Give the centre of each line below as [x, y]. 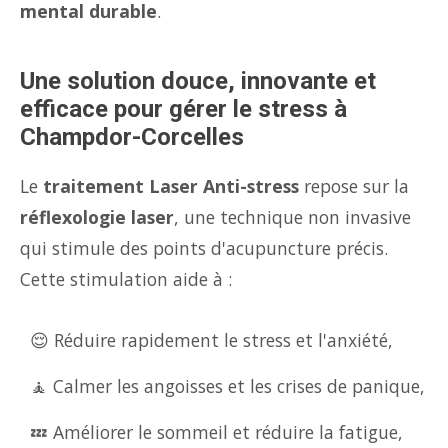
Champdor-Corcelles [132, 137]
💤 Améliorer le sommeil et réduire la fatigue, [216, 432]
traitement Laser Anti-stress [171, 186]
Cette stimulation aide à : [126, 279]
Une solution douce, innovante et [198, 81]
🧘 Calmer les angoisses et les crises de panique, [227, 386]
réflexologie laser [97, 217]
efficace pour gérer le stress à [183, 109]
